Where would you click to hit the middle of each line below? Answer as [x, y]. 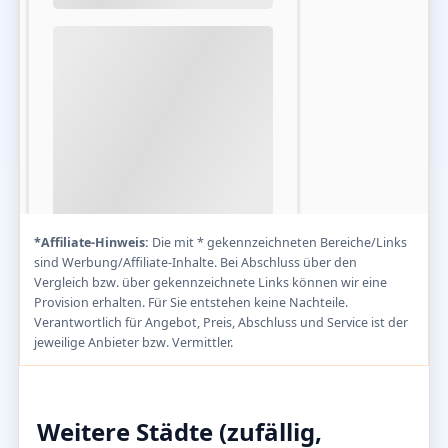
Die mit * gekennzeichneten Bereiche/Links [278, 242]
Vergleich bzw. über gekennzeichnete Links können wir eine [210, 282]
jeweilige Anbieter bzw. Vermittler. [133, 342]
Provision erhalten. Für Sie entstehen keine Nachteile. [191, 302]
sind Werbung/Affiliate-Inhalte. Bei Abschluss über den [195, 262]
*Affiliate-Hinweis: [91, 242]
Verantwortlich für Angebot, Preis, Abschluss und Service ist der [221, 322]
